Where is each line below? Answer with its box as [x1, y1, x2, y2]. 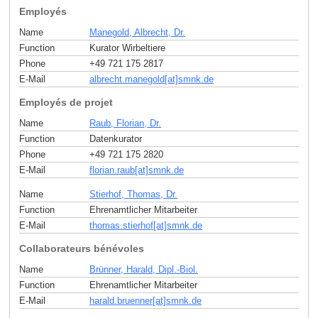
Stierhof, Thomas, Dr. [89, 189, 177, 200]
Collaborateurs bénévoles [18, 243, 144, 255]
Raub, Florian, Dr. [89, 117, 161, 128]
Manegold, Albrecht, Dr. [89, 26, 185, 38]
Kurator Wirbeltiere [89, 42, 165, 53]
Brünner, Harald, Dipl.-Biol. [89, 263, 198, 275]
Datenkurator [89, 133, 142, 144]
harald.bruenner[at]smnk [89, 295, 189, 306]
